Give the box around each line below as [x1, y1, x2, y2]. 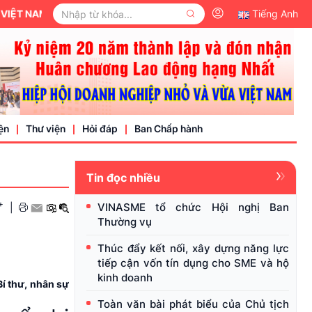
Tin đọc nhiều [86, 171, 160, 185]
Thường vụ [97, 215, 152, 229]
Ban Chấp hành [134, 123, 203, 135]
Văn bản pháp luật [25, 207, 110, 219]
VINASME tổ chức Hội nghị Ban [97, 201, 289, 214]
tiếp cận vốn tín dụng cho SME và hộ [97, 256, 289, 270]
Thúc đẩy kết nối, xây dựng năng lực [97, 242, 289, 256]
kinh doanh [97, 271, 153, 285]
